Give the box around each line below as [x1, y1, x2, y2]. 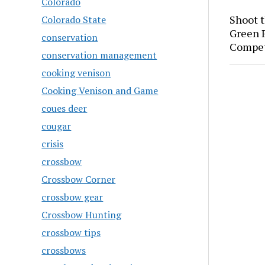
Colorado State [41, 13, 106, 26]
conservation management [41, 49, 157, 62]
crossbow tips [41, 226, 101, 239]
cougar [41, 119, 72, 132]
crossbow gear [41, 190, 104, 203]
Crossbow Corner [41, 173, 116, 186]
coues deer [41, 102, 88, 115]
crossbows [41, 244, 86, 257]
